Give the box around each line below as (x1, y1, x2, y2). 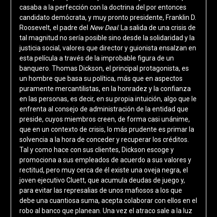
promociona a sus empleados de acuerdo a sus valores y (19, 156, 191, 164)
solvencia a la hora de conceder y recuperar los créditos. (19, 136, 189, 144)
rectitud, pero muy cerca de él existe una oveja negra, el (19, 166, 188, 174)
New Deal (89, 24, 118, 32)
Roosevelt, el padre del (19, 24, 90, 32)
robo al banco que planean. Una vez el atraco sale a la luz (19, 207, 192, 215)
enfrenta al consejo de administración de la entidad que (19, 105, 188, 113)
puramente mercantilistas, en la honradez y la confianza (19, 85, 191, 93)
